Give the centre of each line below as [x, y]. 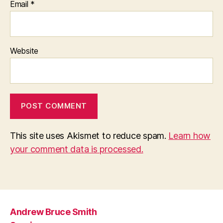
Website [24, 51]
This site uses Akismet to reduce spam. [89, 135]
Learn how [190, 135]
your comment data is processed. [77, 149]
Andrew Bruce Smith [54, 212]
